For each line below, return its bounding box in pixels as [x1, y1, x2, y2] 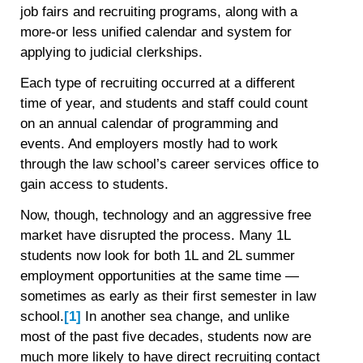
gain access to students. [20, 177, 169, 193]
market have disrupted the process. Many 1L [20, 227, 291, 243]
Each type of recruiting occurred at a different [20, 75, 296, 92]
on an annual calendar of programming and [20, 116, 279, 132]
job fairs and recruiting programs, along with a [20, 4, 298, 20]
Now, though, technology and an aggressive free [20, 207, 312, 223]
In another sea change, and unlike [81, 308, 290, 324]
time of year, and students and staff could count [20, 96, 309, 112]
